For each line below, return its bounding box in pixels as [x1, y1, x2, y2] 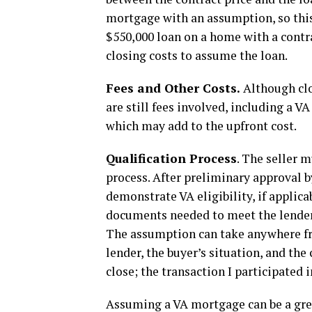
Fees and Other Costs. [106, 79, 240, 96]
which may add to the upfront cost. [106, 117, 297, 134]
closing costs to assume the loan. [106, 47, 290, 63]
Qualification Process [106, 150, 237, 166]
